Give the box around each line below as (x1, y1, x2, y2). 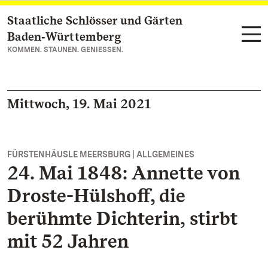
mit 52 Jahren (7, 229, 129, 252)
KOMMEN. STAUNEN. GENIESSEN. (7, 45, 123, 54)
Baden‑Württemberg (7, 29, 121, 44)
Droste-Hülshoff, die (7, 184, 185, 207)
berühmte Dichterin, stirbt (7, 206, 237, 230)
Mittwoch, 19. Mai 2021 (7, 96, 151, 111)
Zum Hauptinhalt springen (22, 16, 140, 27)
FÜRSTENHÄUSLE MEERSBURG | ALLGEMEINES (7, 150, 194, 159)
